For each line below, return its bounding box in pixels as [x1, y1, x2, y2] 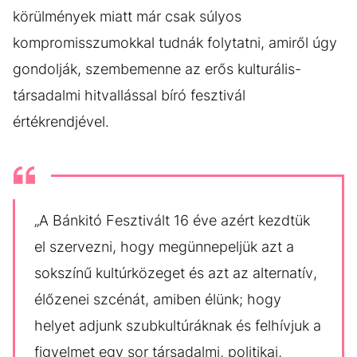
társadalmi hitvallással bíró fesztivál [13, 87, 245, 104]
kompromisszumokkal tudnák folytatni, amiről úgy [13, 34, 337, 51]
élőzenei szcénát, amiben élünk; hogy [34, 291, 281, 308]
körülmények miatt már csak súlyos [13, 8, 241, 25]
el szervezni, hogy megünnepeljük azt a [34, 238, 294, 255]
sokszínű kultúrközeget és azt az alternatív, [34, 265, 317, 281]
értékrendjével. [13, 113, 109, 130]
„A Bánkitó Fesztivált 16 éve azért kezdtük [34, 212, 310, 229]
